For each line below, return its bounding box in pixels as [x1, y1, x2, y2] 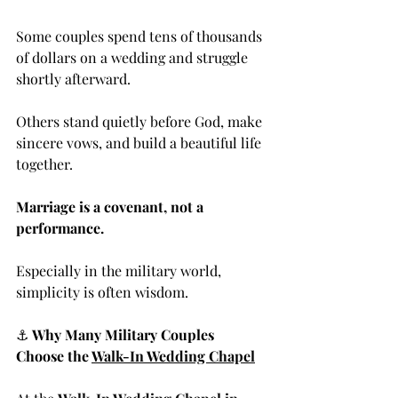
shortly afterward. [16, 69, 131, 89]
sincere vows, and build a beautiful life [16, 133, 265, 153]
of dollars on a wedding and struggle [16, 48, 251, 68]
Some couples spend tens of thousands [16, 27, 266, 46]
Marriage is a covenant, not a [16, 197, 207, 217]
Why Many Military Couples [32, 325, 218, 345]
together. [16, 155, 73, 174]
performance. [16, 219, 104, 238]
